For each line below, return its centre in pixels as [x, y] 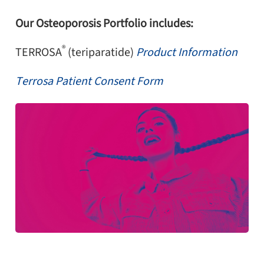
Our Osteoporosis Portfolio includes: [105, 23]
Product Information [187, 52]
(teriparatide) [101, 52]
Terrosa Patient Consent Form [90, 81]
